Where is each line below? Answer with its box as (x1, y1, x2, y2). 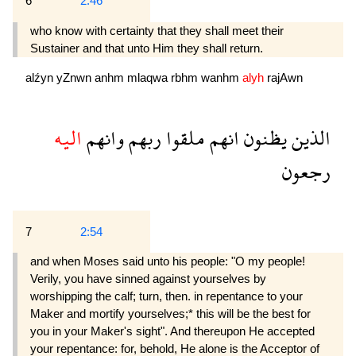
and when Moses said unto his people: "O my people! (30, 253, 305, 268)
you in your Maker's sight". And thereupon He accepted (30, 323, 315, 338)
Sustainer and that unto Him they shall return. (30, 41, 263, 55)
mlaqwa (127, 70, 171, 84)
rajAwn (267, 70, 303, 84)
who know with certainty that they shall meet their (30, 23, 284, 37)
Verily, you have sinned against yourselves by (30, 271, 266, 285)
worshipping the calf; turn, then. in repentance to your (30, 288, 303, 303)
